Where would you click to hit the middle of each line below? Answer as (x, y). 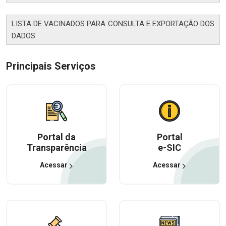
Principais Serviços (51, 66)
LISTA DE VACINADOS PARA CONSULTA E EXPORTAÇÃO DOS (113, 24)
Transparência (56, 148)
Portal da (56, 137)
